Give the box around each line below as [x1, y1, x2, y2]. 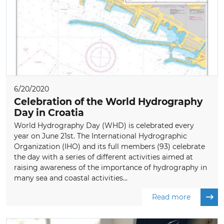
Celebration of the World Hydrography [14, 96, 202, 108]
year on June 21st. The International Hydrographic [14, 131, 187, 141]
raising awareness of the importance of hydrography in [14, 163, 207, 172]
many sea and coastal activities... [14, 173, 127, 183]
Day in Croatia [14, 107, 84, 119]
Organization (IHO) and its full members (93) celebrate [14, 142, 205, 151]
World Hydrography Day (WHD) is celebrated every [14, 121, 194, 130]
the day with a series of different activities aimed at [14, 152, 193, 162]
